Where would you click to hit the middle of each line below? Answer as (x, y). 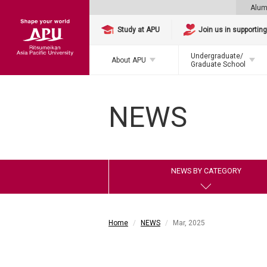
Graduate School (218, 64)
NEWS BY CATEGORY (206, 171)
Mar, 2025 (189, 223)
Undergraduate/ (217, 56)
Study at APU (139, 30)
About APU (129, 60)
